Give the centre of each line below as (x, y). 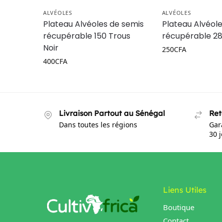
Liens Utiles (185, 190)
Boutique (179, 207)
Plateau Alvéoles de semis (94, 24)
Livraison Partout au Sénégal (112, 113)
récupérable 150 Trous (87, 36)
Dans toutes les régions (98, 124)
